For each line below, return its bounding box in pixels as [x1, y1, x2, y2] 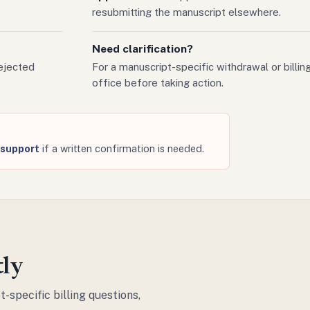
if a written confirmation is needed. [39, 143, 204, 155]
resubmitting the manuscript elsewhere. [91, 6, 281, 19]
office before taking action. [91, 76, 224, 89]
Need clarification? [91, 42, 193, 56]
